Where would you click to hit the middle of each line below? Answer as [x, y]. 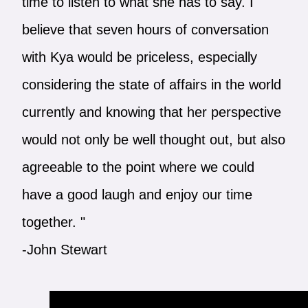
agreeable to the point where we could [138, 167]
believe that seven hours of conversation [145, 29]
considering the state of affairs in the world [151, 84]
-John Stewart [64, 249]
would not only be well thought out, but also [153, 139]
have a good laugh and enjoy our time [137, 194]
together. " [53, 222]
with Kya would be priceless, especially [139, 57]
